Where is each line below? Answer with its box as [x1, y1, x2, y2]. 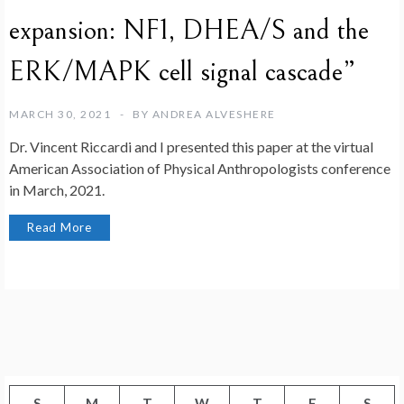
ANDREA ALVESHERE [151, 107, 276, 122]
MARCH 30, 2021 [9, 107, 111, 122]
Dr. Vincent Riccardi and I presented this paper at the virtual [9, 138, 373, 156]
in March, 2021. [9, 181, 105, 199]
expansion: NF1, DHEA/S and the [9, 14, 369, 48]
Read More [27, 220, 93, 235]
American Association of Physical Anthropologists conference [9, 160, 390, 178]
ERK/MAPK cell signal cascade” [9, 56, 356, 89]
